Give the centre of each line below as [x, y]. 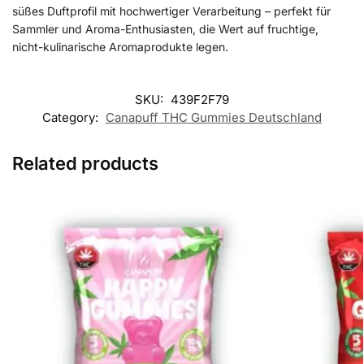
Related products [85, 164]
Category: [72, 118]
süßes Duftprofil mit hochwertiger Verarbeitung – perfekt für [171, 11]
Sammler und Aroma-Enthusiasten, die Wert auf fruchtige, [165, 28]
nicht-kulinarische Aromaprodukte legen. [120, 46]
